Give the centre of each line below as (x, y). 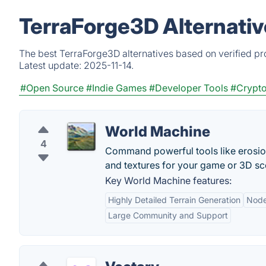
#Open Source (52, 88)
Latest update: (51, 65)
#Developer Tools (189, 88)
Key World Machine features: (168, 180)
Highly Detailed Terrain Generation (174, 200)
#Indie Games (116, 88)
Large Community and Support (168, 215)
